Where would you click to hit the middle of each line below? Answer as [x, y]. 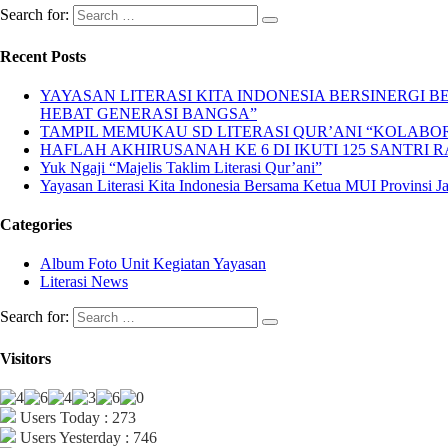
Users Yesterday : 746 [86, 437]
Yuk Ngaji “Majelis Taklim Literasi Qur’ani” [181, 167]
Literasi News [84, 282]
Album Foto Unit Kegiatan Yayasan [153, 264]
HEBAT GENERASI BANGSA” [148, 113]
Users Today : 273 [76, 417]
